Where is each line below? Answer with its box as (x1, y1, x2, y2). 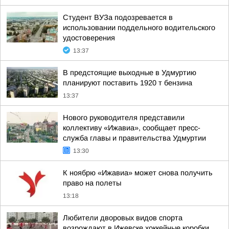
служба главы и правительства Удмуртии (63, 134, 206, 142)
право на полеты (63, 179, 121, 187)
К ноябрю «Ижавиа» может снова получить (63, 169, 213, 177)
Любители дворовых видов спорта (63, 214, 182, 222)
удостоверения (63, 34, 115, 42)
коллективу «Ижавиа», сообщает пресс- (63, 124, 200, 132)
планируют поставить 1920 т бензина (63, 79, 192, 87)
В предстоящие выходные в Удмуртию (63, 68, 196, 77)
